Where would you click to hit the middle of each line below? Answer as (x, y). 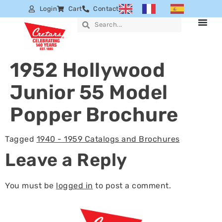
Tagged (21, 139)
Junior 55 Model (89, 93)
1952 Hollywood (87, 70)
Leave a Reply (66, 160)
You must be (30, 186)
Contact (106, 8)
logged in (75, 186)
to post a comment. (132, 186)
